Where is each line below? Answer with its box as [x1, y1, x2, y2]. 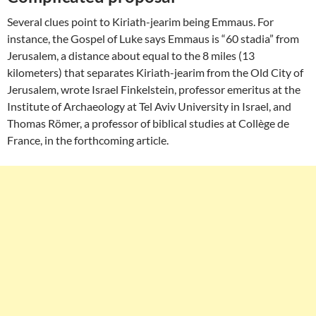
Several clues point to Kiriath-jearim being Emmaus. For [7, 15, 274, 29]
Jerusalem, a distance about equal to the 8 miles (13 [7, 49, 255, 63]
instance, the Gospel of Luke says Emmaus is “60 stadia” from [7, 32, 299, 46]
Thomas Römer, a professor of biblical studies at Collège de [7, 116, 289, 130]
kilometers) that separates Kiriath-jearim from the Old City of [7, 66, 303, 80]
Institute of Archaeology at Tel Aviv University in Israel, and [7, 99, 291, 114]
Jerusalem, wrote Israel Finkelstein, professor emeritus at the [7, 83, 300, 97]
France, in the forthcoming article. [7, 133, 169, 147]
